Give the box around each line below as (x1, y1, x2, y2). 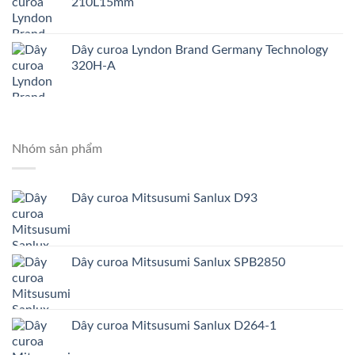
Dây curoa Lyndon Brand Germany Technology (71, 43, 328, 56)
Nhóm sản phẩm (12, 142, 102, 155)
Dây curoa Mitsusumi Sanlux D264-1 (71, 319, 277, 333)
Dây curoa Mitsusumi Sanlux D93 (71, 192, 258, 205)
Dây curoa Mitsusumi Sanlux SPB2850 (71, 256, 285, 269)
